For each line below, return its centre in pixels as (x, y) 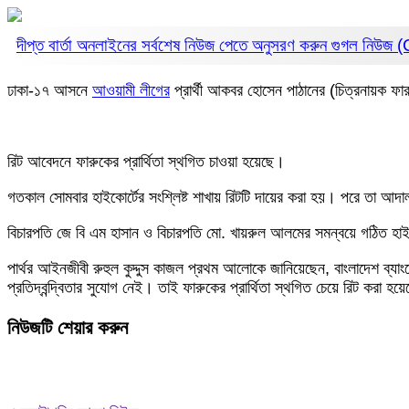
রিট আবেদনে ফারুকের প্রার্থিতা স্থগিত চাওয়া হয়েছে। (146, 162)
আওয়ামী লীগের (131, 90)
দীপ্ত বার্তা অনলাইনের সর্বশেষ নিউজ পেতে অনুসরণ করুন (174, 45)
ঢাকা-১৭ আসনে (50, 90)
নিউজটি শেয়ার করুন (68, 328)
